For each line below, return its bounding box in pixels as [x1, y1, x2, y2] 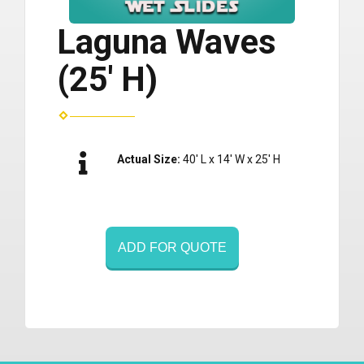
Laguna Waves [57, 22, 276, 63]
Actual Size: [117, 153, 183, 167]
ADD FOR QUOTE [118, 240, 227, 255]
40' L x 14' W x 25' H [183, 153, 280, 167]
